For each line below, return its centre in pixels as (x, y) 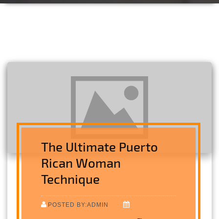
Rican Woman (81, 162)
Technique (71, 178)
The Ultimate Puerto (100, 146)
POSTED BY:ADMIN (78, 204)
